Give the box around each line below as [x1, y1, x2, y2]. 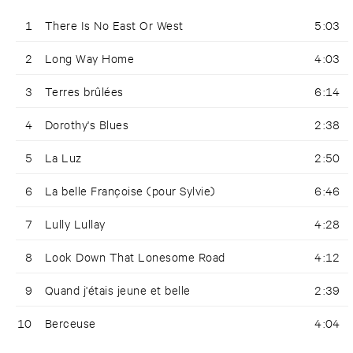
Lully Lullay [45, 216, 106, 232]
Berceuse [45, 315, 96, 331]
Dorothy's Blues [45, 117, 129, 132]
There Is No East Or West [45, 17, 184, 33]
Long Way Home [45, 50, 135, 66]
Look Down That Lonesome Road [45, 249, 225, 265]
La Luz [45, 150, 82, 165]
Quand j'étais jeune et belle [45, 282, 191, 298]
